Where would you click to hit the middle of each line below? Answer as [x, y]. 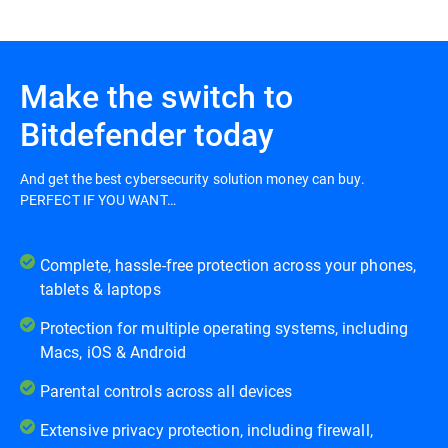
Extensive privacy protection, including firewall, [206, 429]
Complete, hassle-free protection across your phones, [228, 264]
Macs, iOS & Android [113, 351]
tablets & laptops [100, 288]
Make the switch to [156, 95]
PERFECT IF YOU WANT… [98, 199]
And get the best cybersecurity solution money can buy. [193, 178]
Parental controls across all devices [166, 390]
